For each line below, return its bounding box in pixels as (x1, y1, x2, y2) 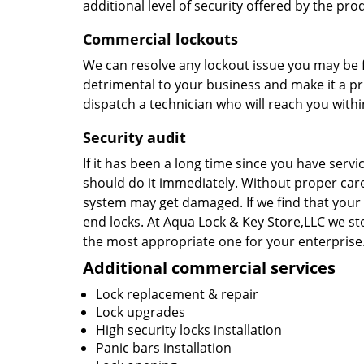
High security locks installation (96, 321, 282, 339)
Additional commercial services (83, 257, 336, 279)
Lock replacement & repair (96, 285, 258, 303)
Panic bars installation (96, 339, 232, 357)
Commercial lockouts (83, 29, 238, 49)
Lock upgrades (96, 303, 185, 321)
